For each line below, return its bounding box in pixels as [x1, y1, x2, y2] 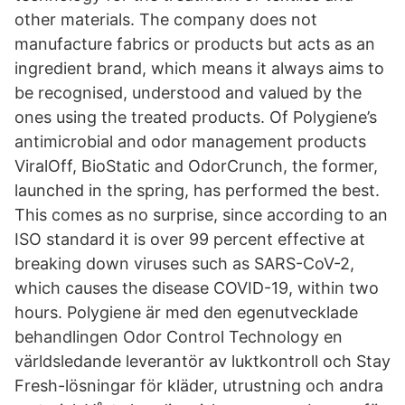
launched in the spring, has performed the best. [14, 181, 380, 200]
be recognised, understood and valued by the [14, 83, 362, 102]
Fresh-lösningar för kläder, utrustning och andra [14, 376, 383, 395]
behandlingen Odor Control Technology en [14, 327, 343, 346]
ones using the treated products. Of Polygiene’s [14, 108, 377, 127]
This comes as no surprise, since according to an [14, 205, 388, 224]
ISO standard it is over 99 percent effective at [14, 230, 365, 249]
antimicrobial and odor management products [14, 132, 366, 151]
